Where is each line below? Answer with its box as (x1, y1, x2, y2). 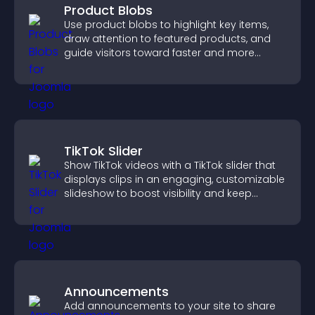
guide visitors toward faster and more (64, 46, 255, 60)
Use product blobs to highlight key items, (64, 18, 269, 32)
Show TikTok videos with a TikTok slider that (64, 158, 276, 172)
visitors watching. (64, 200, 150, 214)
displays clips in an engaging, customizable (64, 172, 285, 186)
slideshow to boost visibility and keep (64, 186, 252, 200)
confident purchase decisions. (64, 60, 217, 74)
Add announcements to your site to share (64, 299, 276, 313)
